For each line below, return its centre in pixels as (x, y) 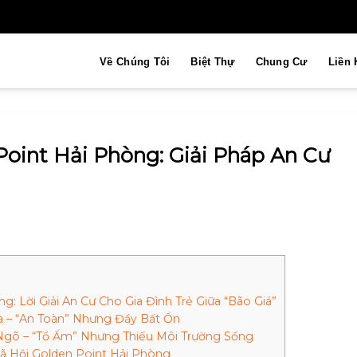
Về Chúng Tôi (135, 61)
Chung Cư (281, 61)
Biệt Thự (213, 61)
